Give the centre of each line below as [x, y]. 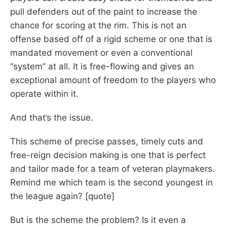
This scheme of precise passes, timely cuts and [107, 141]
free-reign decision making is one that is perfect [108, 155]
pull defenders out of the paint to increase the [104, 11]
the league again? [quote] [62, 196]
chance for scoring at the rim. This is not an [98, 25]
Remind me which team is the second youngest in [111, 182]
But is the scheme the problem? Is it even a [98, 220]
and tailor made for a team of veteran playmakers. [112, 168]
